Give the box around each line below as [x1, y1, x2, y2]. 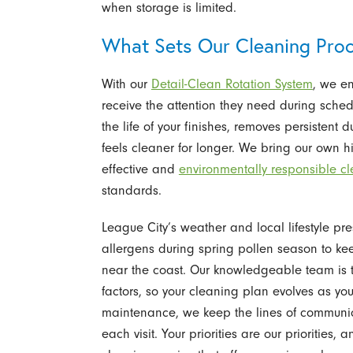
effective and [101, 162, 179, 177]
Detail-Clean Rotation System [150, 76, 313, 92]
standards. [101, 183, 162, 199]
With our [101, 76, 151, 92]
